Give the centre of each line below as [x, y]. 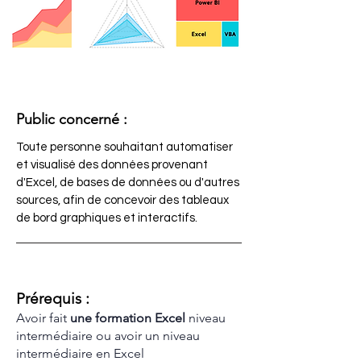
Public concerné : [72, 119]
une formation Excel [129, 318]
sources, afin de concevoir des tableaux [122, 200]
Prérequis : [53, 299]
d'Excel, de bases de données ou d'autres [128, 183]
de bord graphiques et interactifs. [107, 218]
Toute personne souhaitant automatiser [124, 147]
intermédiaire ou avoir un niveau [108, 336]
